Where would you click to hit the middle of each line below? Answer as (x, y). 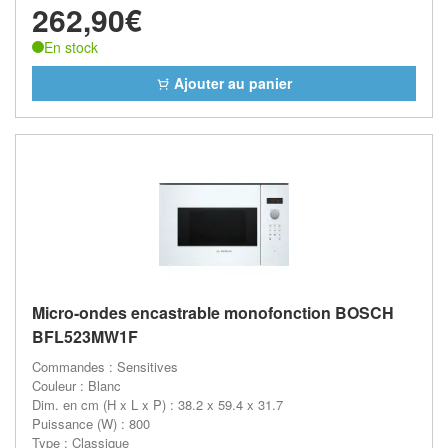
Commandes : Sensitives (105, 366)
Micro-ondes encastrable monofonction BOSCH (213, 312)
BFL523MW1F (85, 336)
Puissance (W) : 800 (91, 423)
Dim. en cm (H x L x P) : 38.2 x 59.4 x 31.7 (157, 404)
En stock (71, 46)
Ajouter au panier (231, 83)
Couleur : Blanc (76, 385)
